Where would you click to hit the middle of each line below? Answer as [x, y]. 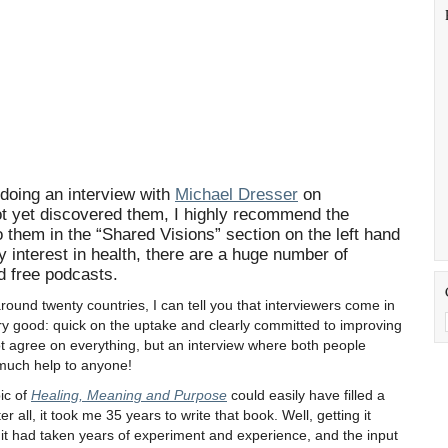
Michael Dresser [236, 194]
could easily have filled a [306, 395]
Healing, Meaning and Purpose [129, 395]
